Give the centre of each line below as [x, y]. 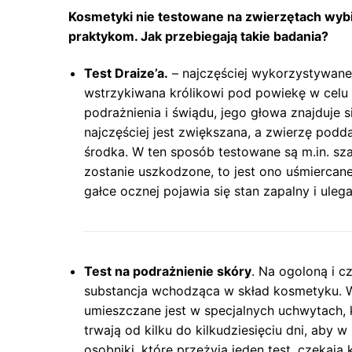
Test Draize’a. [126, 73]
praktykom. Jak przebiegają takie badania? [198, 36]
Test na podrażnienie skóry [168, 271]
